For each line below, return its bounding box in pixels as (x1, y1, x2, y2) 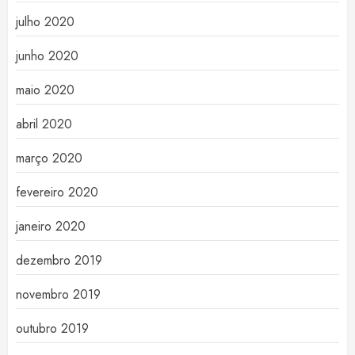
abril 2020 (16, 115, 72, 134)
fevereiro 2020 (16, 183, 98, 202)
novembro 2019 (16, 285, 101, 304)
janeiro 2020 (16, 217, 86, 236)
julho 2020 (16, 13, 74, 32)
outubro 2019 (16, 319, 89, 338)
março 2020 (16, 149, 82, 168)
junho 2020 (16, 47, 78, 66)
